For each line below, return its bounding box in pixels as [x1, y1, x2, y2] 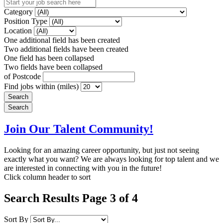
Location [4, 26, 34, 35]
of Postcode [4, 72, 43, 81]
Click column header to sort [4, 172, 91, 181]
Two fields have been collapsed [4, 62, 103, 71]
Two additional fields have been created [4, 44, 128, 53]
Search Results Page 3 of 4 [4, 191, 138, 205]
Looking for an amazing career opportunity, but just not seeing [4, 145, 199, 154]
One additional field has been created [4, 35, 120, 44]
